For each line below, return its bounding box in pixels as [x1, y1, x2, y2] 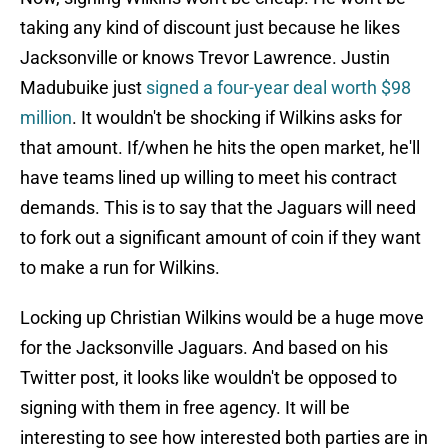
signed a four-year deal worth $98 [146, 77, 411, 99]
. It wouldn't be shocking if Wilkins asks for [72, 107, 402, 129]
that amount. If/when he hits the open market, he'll [20, 137, 420, 159]
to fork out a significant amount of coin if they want [20, 227, 421, 249]
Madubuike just [20, 77, 146, 99]
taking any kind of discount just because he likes [20, 17, 400, 39]
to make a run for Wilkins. [20, 257, 220, 279]
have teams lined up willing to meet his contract [20, 167, 397, 189]
